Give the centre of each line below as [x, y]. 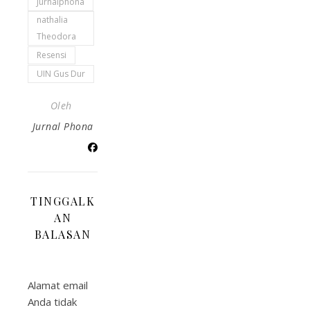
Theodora [56, 36]
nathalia [52, 20]
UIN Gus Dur [61, 74]
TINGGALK [63, 201]
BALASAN [63, 234]
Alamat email [58, 285]
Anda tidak [52, 302]
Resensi [52, 55]
